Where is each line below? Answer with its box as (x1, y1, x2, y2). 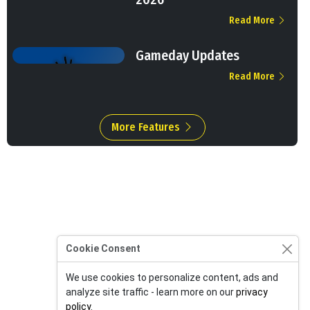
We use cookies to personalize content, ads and (66, 272, 278, 283)
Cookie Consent (66, 243, 140, 254)
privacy (236, 286, 268, 298)
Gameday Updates (135, 47, 239, 64)
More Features (111, 120, 183, 134)
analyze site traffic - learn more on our (66, 286, 236, 298)
